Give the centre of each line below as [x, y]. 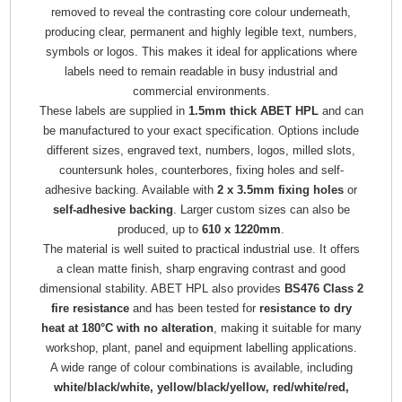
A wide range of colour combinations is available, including [201, 367]
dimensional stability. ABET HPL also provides [162, 288]
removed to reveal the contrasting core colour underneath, [201, 12]
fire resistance [90, 308]
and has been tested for [194, 308]
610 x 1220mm [241, 229]
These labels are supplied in [114, 110]
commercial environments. [201, 91]
